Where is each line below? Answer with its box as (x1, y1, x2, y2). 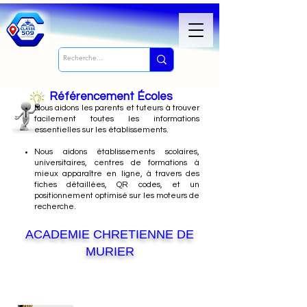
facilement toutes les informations (34, 114, 199, 123)
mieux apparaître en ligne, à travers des (34, 169, 199, 178)
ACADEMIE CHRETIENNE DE (25, 228, 194, 241)
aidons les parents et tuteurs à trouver (55, 103, 200, 112)
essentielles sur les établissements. (34, 125, 169, 134)
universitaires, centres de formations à (34, 158, 199, 167)
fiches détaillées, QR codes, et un (34, 180, 199, 189)
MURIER (85, 245, 134, 258)
